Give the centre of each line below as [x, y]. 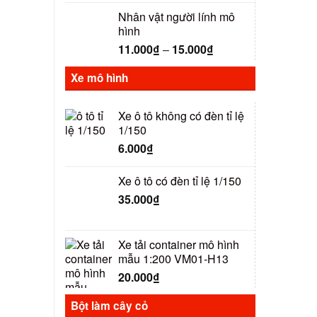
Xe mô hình [99, 78]
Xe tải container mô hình [179, 244]
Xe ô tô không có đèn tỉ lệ [181, 116]
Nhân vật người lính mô [177, 16]
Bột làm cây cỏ [109, 306]
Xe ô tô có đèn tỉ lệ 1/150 [180, 181]
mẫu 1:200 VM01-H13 [173, 258]
